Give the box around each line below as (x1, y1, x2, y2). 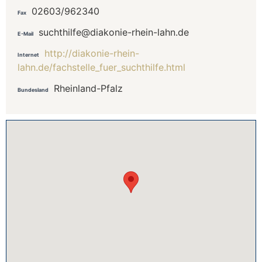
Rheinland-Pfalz (54, 82, 123, 94)
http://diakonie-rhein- (44, 47, 139, 59)
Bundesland (18, 86, 49, 93)
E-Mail (18, 30, 33, 37)
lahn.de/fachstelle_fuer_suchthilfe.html (18, 61, 185, 73)
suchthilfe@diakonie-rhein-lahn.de (39, 26, 189, 38)
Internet (18, 51, 39, 58)
